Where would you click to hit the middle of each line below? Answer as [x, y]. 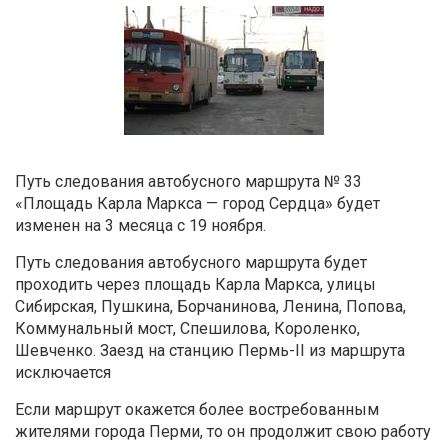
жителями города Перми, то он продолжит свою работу [223, 431]
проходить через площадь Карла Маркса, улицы [195, 284]
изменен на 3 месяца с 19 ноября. [140, 225]
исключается [63, 372]
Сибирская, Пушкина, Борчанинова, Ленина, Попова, [210, 306]
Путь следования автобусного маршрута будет [191, 262]
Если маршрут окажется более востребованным [197, 409]
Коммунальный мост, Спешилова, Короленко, [187, 328]
